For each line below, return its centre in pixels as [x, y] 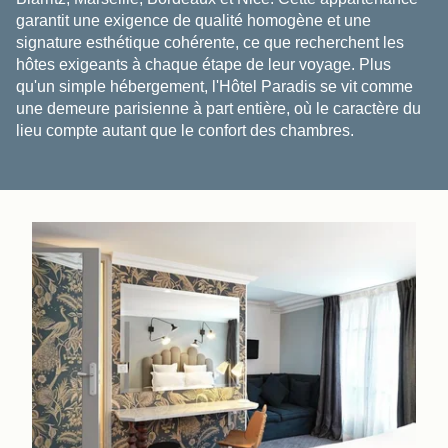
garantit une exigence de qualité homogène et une [193, 20]
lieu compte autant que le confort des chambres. [185, 130]
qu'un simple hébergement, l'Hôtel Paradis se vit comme [214, 86]
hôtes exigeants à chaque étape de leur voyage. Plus [203, 64]
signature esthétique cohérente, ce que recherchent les [210, 42]
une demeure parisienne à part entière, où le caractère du [218, 108]
